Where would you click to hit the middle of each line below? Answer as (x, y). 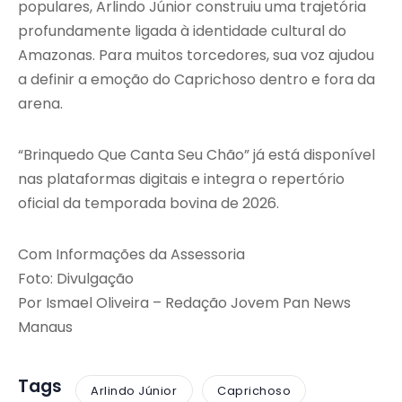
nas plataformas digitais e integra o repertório (181, 179)
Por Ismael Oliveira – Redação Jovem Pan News (184, 303)
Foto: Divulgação (76, 279)
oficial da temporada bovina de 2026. (149, 204)
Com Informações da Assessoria (131, 255)
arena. (40, 104)
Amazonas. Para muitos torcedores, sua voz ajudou (196, 56)
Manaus (45, 328)
